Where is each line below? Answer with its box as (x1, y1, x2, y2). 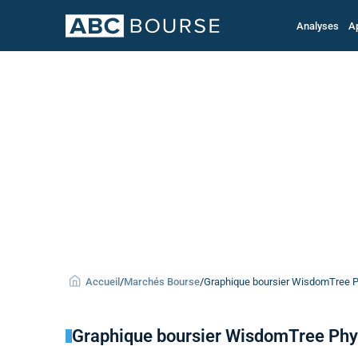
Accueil (86, 276, 120, 288)
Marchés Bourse (124, 276, 200, 288)
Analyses (296, 19, 339, 32)
